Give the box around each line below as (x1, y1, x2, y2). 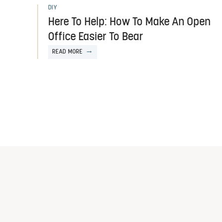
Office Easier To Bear (48, 31, 143, 43)
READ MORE (52, 49, 83, 55)
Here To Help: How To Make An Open (48, 16, 211, 28)
